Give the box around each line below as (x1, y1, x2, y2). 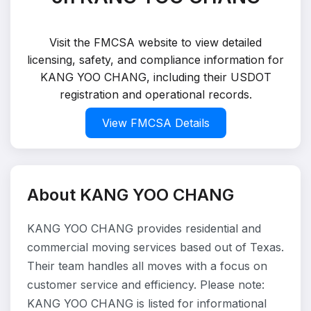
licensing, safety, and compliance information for (27, 53, 284, 67)
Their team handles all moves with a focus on (27, 259, 267, 273)
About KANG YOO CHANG (27, 185, 234, 205)
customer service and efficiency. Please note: (27, 278, 264, 292)
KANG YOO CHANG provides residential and (27, 221, 261, 235)
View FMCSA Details (101, 116, 210, 130)
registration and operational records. (59, 87, 252, 101)
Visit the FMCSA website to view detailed (49, 35, 262, 49)
